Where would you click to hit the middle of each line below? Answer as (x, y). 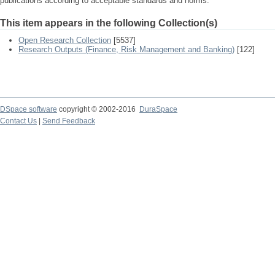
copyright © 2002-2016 (98, 109)
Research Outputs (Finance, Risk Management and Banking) (126, 49)
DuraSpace (158, 109)
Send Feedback (69, 121)
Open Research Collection (65, 40)
